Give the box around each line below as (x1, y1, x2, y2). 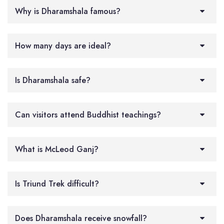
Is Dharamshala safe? (15, 74, 90, 86)
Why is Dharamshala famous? (15, 5, 120, 17)
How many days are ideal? (15, 39, 111, 51)
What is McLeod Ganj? (15, 143, 98, 155)
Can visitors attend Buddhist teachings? (15, 108, 161, 120)
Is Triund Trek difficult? (15, 177, 99, 189)
